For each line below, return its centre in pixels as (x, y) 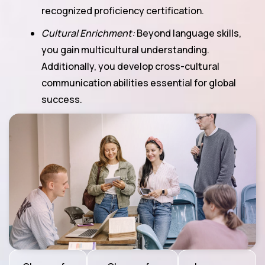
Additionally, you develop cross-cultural (130, 66)
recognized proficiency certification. (123, 11)
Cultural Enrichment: (88, 33)
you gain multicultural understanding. (125, 50)
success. (62, 99)
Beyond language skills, (188, 33)
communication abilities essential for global (139, 83)
